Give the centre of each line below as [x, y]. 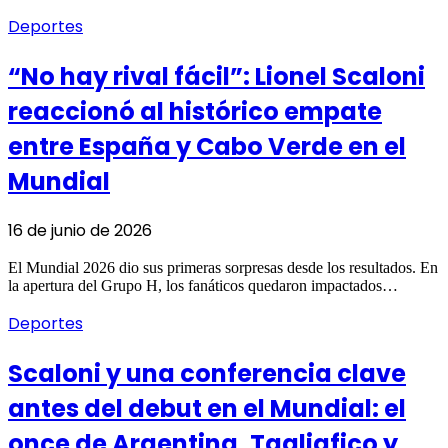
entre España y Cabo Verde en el [207, 146]
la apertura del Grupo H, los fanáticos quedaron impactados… [203, 286]
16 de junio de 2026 [80, 231]
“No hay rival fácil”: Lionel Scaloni [216, 76]
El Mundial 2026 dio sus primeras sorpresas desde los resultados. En [223, 268]
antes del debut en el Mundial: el [207, 409]
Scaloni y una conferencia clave [207, 374]
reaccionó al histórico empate [195, 111]
